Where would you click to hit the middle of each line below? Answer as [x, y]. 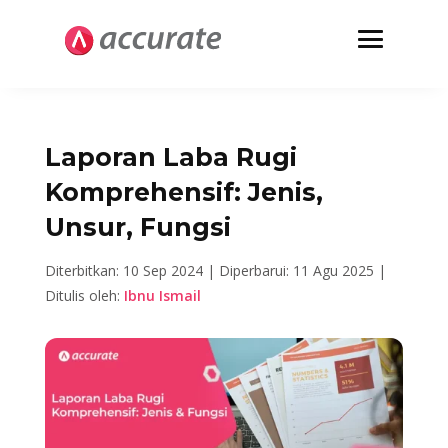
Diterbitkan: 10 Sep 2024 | [131, 270]
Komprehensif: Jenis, [183, 192]
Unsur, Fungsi [137, 227]
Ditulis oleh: [84, 295]
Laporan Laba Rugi [170, 157]
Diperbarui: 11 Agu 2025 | [302, 270]
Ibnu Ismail [162, 295]
